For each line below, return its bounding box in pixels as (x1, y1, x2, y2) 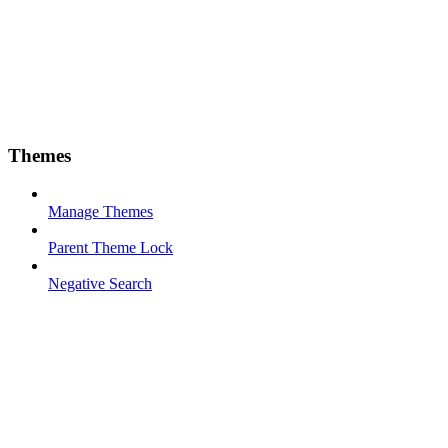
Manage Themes (48, 203, 153, 221)
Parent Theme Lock (48, 239, 173, 257)
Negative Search (48, 275, 152, 293)
